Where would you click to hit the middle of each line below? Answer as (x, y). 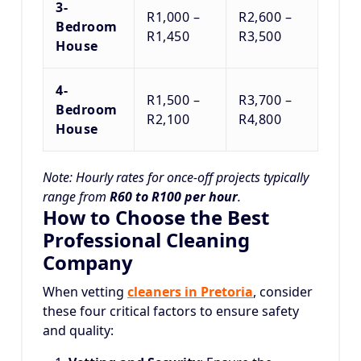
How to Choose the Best (156, 218)
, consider (283, 292)
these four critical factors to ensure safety (171, 311)
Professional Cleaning (146, 240)
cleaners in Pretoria (190, 292)
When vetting (85, 292)
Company (88, 263)
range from (76, 197)
